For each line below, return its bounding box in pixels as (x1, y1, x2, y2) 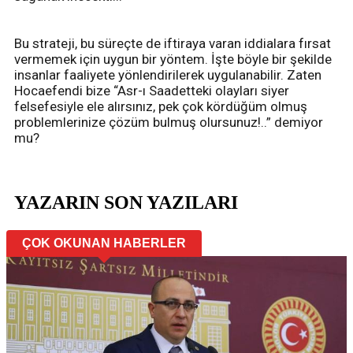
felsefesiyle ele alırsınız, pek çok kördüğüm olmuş (14, 98, 307, 114)
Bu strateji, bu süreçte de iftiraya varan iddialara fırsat (14, 35, 331, 51)
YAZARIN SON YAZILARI (14, 192, 238, 214)
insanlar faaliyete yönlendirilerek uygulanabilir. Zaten (14, 66, 321, 83)
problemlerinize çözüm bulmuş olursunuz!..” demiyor (14, 113, 323, 130)
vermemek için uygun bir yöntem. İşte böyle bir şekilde (14, 50, 332, 67)
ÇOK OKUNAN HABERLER (22, 236, 186, 251)
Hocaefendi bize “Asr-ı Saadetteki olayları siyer (14, 82, 289, 98)
